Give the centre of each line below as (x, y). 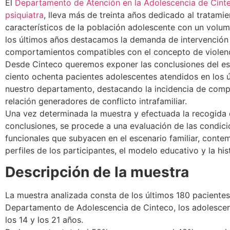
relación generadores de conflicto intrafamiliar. (96, 101)
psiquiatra (24, 15)
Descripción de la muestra (97, 172)
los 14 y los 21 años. (44, 220)
